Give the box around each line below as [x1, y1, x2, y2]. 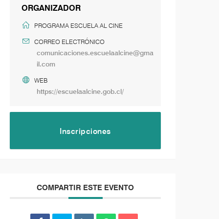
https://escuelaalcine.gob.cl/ [37, 87, 124, 95]
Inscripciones [60, 126, 111, 136]
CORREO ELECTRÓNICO [34, 37, 105, 45]
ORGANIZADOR [22, 3, 81, 13]
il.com [37, 60, 56, 68]
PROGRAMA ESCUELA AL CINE [34, 21, 123, 29]
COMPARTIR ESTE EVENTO [37, 183, 134, 192]
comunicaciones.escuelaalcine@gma [37, 48, 154, 57]
